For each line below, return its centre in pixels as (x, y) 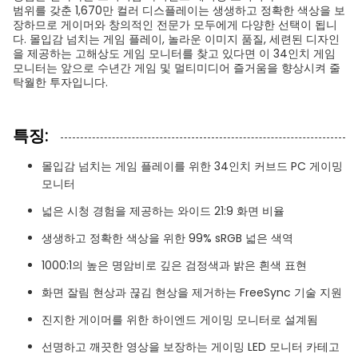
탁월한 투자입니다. (60, 82)
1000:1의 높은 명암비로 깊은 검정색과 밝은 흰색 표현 (174, 265)
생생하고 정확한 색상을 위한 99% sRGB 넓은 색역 (167, 238)
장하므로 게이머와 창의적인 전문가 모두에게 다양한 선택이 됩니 (175, 25)
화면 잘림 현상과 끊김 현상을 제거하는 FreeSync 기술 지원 (192, 292)
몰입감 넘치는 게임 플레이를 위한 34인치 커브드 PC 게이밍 (192, 166)
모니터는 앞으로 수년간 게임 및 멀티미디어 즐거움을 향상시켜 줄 (177, 68)
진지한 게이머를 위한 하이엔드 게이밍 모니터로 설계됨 (180, 320)
